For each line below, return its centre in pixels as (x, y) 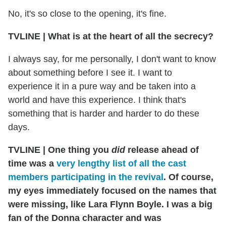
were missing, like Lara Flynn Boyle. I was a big (110, 204)
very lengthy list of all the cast (121, 163)
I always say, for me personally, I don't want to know (112, 59)
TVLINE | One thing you (60, 150)
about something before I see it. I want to (90, 72)
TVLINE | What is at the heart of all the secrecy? (112, 36)
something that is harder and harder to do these (104, 113)
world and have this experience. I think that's (97, 100)
